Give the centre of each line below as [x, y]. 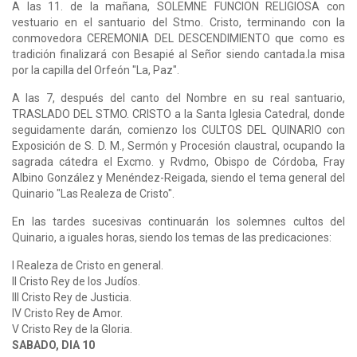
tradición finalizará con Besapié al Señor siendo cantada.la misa [178, 54]
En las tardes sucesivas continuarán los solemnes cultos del [178, 221]
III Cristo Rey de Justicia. [72, 297]
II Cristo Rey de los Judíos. [76, 281]
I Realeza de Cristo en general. [88, 265]
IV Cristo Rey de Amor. [67, 313]
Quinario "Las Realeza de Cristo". [93, 193]
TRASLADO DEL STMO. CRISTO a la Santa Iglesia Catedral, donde [178, 114]
